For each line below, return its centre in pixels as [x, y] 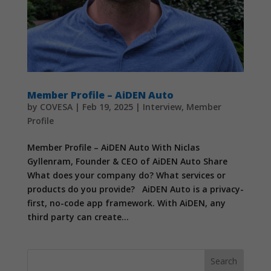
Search [224, 261]
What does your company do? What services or [126, 175]
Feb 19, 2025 [107, 106]
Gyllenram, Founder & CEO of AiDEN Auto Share [127, 161]
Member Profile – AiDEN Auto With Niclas [113, 147]
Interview [162, 106]
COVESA [56, 106]
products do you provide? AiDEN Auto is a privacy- [135, 189]
